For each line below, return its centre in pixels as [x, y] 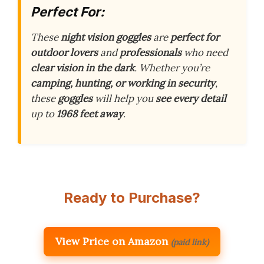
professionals [151, 53]
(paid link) [190, 242]
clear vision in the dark [82, 68]
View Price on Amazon [112, 241]
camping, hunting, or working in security [123, 83]
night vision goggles [106, 37]
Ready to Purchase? [132, 197]
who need [205, 53]
